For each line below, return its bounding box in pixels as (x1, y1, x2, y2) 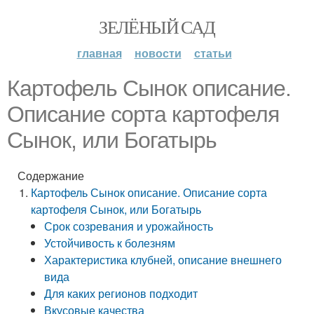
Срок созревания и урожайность (44, 218, 214, 234)
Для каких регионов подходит (44, 285, 198, 301)
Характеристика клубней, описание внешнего (44, 252, 282, 268)
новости (134, 45, 182, 61)
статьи (193, 45, 232, 61)
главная (76, 45, 122, 61)
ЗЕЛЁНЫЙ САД (99, 15, 215, 39)
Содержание (18, 168, 84, 184)
